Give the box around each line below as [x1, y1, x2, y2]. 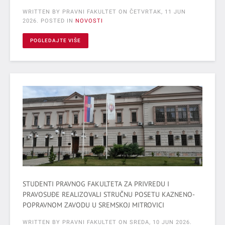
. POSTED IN [37, 17, 75, 24]
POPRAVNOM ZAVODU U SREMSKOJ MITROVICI [23, 200, 164, 209]
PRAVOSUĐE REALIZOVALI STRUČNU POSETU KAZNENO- [23, 189, 195, 199]
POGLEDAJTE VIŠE [30, 37, 81, 43]
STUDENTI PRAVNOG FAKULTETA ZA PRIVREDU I [23, 179, 169, 188]
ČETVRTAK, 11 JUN [130, 8, 186, 15]
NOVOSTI [75, 17, 103, 24]
